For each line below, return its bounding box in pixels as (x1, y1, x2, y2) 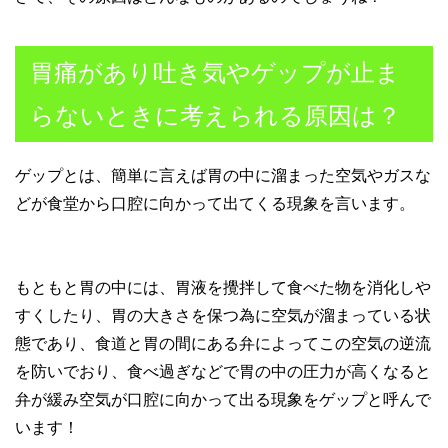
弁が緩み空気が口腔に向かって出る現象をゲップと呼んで (15, 390, 431, 408)
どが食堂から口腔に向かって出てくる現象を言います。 (15, 194, 415, 212)
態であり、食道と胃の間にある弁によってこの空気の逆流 (15, 334, 431, 352)
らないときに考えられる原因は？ (30, 101, 401, 129)
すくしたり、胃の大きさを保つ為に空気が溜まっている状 (15, 306, 431, 324)
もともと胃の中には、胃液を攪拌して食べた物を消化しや (15, 278, 431, 296)
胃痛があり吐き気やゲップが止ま (30, 58, 400, 86)
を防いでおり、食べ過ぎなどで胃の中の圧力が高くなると (15, 362, 431, 380)
